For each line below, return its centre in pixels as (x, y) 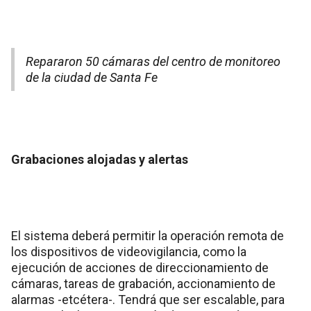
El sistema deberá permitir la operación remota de (148, 235)
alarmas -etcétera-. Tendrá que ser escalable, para (148, 299)
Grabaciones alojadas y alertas (100, 159)
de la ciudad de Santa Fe (92, 77)
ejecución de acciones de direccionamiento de (140, 267)
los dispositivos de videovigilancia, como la (129, 251)
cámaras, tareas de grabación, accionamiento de (143, 283)
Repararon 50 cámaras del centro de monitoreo (153, 61)
